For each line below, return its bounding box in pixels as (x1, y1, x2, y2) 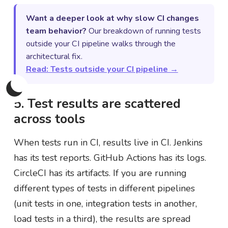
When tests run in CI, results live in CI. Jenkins (13, 136, 203, 149)
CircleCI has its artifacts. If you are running (13, 166, 187, 179)
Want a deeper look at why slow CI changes (25, 12, 199, 24)
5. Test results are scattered (13, 95, 181, 112)
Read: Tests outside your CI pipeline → (25, 63, 178, 75)
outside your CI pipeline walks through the (25, 38, 176, 49)
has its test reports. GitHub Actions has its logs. (13, 151, 206, 164)
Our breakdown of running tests (86, 25, 201, 37)
